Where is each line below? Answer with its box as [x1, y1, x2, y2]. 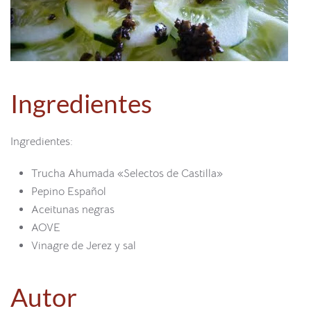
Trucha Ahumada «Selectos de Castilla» [31, 167, 223, 180]
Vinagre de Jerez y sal [31, 239, 136, 253]
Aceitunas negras [31, 203, 115, 217]
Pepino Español [31, 185, 106, 199]
